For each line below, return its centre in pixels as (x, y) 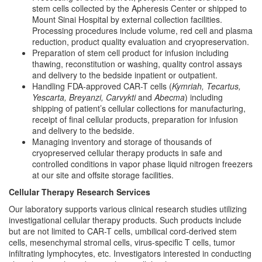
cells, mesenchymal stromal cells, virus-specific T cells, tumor (122, 242)
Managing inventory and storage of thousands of (122, 142)
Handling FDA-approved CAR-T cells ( (102, 86)
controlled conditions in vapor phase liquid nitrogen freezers (142, 164)
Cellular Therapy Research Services (80, 192)
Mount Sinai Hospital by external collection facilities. (127, 19)
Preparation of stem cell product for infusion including (130, 53)
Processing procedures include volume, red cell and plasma (142, 30)
